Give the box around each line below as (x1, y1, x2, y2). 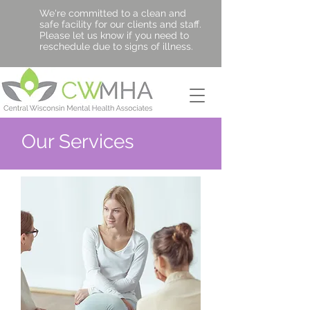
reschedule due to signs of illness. (39, 41, 193, 52)
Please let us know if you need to (39, 30, 189, 41)
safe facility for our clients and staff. (39, 19, 201, 30)
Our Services (21, 130, 134, 153)
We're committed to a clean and (39, 8, 186, 19)
